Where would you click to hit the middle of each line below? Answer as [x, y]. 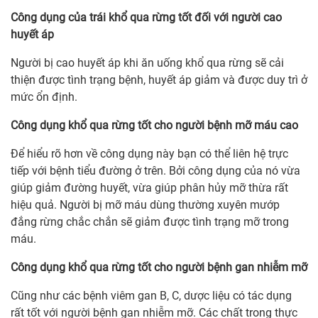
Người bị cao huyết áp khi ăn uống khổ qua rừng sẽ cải [147, 63]
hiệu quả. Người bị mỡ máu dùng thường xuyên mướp [145, 205]
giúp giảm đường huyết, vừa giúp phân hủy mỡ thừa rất [149, 188]
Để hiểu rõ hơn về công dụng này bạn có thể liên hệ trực [149, 154]
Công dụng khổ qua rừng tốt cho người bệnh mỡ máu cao [154, 126]
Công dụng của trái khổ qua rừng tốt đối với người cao [146, 18]
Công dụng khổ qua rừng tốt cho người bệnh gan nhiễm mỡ [159, 268]
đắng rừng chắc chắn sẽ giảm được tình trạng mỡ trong [150, 222]
